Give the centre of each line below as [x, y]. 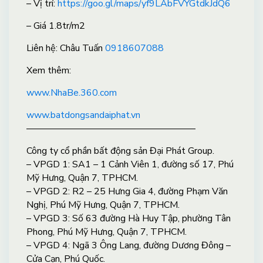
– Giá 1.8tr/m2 [56, 26]
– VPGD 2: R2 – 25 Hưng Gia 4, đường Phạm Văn [127, 191]
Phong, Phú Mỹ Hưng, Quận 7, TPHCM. [107, 232]
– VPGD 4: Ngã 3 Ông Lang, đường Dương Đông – [129, 245]
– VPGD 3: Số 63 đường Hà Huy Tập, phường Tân [129, 218]
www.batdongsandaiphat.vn [83, 115]
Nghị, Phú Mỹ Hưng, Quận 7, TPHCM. [103, 205]
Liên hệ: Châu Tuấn [66, 48]
